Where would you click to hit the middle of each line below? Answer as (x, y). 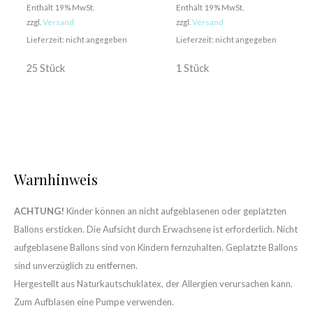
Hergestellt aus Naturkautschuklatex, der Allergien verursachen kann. (153, 284)
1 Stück (192, 68)
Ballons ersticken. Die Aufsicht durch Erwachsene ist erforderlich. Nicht (156, 230)
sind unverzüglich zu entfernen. (76, 266)
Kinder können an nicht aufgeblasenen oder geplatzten (176, 211)
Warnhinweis (56, 180)
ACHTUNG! (40, 211)
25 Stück (45, 68)
